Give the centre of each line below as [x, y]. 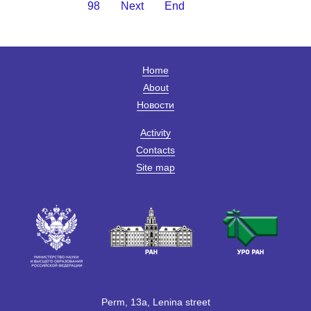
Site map [155, 168]
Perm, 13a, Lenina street [155, 302]
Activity [155, 133]
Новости [155, 105]
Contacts [155, 150]
